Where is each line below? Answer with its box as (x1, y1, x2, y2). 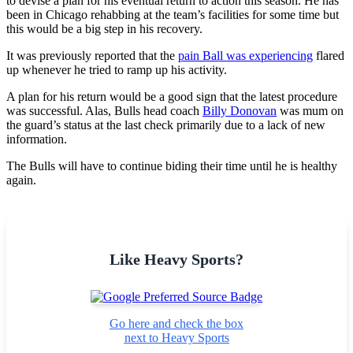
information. (6, 132, 67, 146)
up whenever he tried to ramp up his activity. (6, 62, 227, 76)
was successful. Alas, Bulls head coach (6, 103, 203, 117)
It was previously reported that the (6, 48, 178, 62)
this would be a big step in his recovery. (6, 21, 203, 35)
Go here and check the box (110, 316, 243, 330)
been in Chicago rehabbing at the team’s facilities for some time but (6, 7, 339, 21)
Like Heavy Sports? (110, 250, 243, 268)
